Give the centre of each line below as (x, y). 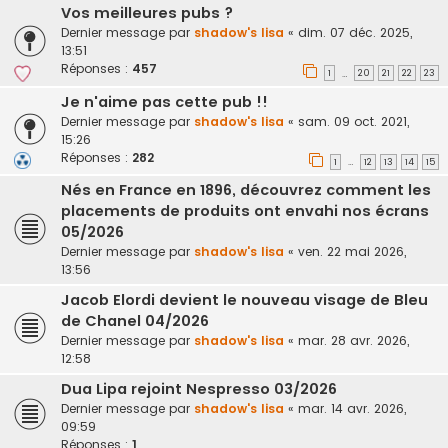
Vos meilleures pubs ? (147, 13)
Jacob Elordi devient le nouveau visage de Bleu (244, 300)
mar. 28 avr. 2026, (353, 341)
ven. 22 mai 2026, (352, 252)
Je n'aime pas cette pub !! (164, 101)
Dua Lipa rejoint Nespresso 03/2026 (199, 389)
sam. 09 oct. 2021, (353, 121)
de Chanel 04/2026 (135, 321)
